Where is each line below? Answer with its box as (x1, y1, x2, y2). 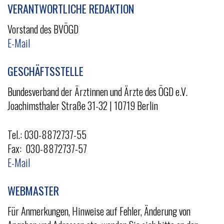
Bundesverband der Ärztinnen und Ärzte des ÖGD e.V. (7, 84, 187, 99)
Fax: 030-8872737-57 (7, 141, 87, 156)
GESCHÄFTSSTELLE (7, 63, 83, 79)
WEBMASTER (7, 182, 59, 198)
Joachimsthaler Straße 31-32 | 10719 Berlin (7, 98, 158, 113)
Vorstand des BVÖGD (7, 21, 78, 36)
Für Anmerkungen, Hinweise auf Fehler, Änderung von (7, 203, 190, 218)
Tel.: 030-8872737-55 (7, 127, 86, 142)
